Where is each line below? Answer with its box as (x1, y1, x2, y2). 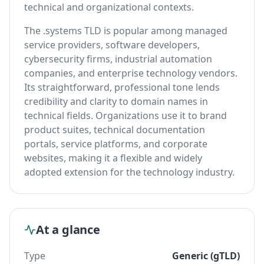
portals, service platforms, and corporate (24, 137, 207, 150)
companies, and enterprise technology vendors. (24, 67, 237, 80)
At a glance (36, 222, 100, 237)
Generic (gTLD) (172, 249, 240, 262)
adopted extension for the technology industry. (24, 166, 235, 179)
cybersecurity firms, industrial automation (24, 52, 212, 65)
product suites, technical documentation (24, 123, 205, 136)
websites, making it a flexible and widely (24, 151, 202, 164)
